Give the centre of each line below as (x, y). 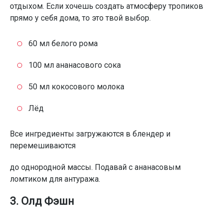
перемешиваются (43, 146)
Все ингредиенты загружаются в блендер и (90, 134)
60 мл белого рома (63, 43)
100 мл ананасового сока (75, 65)
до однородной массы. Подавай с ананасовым (95, 167)
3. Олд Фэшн (42, 201)
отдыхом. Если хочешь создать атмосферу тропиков (107, 6)
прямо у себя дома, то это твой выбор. (80, 18)
